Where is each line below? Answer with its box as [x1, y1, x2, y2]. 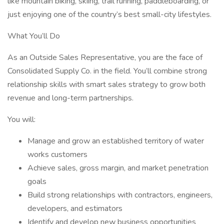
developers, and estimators [27, 203, 122, 214]
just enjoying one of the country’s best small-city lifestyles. [7, 9, 211, 20]
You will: [7, 114, 35, 125]
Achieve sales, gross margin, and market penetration [27, 162, 208, 173]
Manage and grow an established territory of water [27, 135, 204, 146]
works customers [27, 149, 87, 160]
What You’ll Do [7, 30, 60, 41]
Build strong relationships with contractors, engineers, [27, 189, 212, 200]
